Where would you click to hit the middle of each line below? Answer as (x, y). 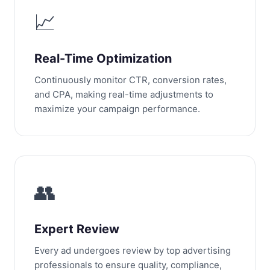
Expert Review (77, 229)
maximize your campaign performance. (117, 109)
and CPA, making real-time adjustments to (124, 94)
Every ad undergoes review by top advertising (133, 250)
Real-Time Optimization (103, 58)
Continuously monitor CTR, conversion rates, (130, 80)
